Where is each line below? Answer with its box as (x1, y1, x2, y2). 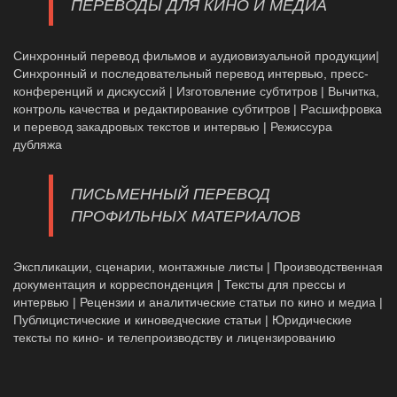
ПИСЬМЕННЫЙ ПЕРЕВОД (71, 185, 270, 203)
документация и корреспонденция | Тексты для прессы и (13, 277, 346, 292)
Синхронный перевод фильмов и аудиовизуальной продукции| (13, 49, 379, 63)
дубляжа (13, 137, 62, 152)
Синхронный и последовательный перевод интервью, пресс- (13, 66, 369, 81)
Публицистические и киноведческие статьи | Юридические (13, 313, 352, 327)
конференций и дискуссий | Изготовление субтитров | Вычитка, (13, 84, 379, 98)
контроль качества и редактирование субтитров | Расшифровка (13, 102, 382, 116)
